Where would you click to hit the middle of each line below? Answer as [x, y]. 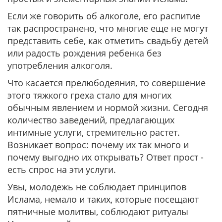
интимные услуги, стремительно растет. [94, 132]
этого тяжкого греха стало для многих [89, 95]
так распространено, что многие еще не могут [108, 28]
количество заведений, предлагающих [91, 120]
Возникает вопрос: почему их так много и [98, 145]
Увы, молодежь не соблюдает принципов [97, 187]
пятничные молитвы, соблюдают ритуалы [98, 212]
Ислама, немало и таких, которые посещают [103, 199]
